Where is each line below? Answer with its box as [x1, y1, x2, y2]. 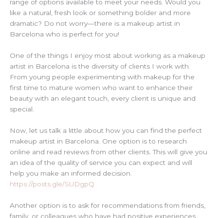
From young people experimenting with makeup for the [10, 73, 195, 81]
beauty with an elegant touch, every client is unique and [10, 94, 196, 102]
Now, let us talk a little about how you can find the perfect [10, 126, 202, 134]
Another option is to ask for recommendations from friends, [10, 201, 205, 209]
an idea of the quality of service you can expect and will [10, 158, 192, 166]
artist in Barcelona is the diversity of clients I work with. [10, 62, 190, 70]
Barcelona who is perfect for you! [10, 30, 119, 38]
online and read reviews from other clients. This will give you [10, 147, 207, 156]
